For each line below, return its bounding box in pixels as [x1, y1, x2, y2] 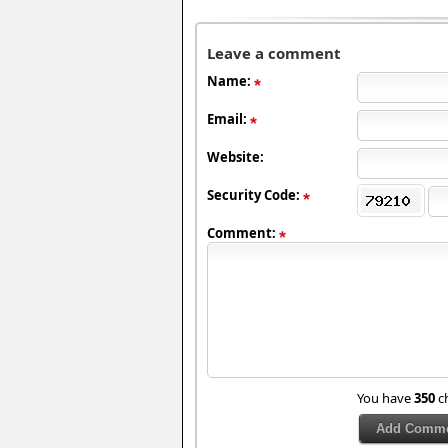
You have [357, 389, 414, 407]
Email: [207, 110, 250, 128]
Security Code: [207, 186, 303, 204]
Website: [207, 148, 264, 166]
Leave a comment [207, 43, 341, 63]
